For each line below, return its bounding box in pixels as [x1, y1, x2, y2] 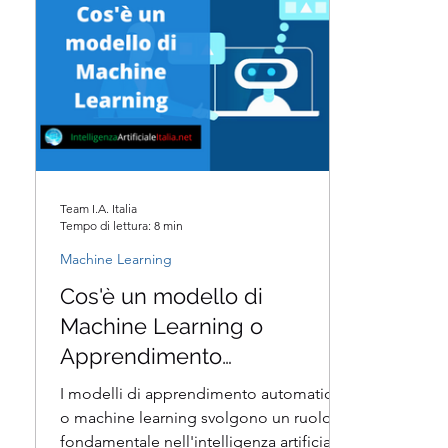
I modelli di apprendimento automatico [60, 384, 342, 403]
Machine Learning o [60, 313, 263, 339]
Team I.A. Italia [60, 201, 137, 216]
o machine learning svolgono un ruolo [60, 408, 332, 427]
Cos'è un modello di [60, 283, 263, 309]
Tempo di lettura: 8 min [60, 218, 183, 233]
